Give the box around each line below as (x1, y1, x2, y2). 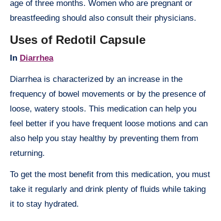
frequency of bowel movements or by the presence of (10, 89, 206, 99)
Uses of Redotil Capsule (10, 33, 146, 47)
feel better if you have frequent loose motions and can (10, 118, 208, 128)
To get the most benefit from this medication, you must (10, 169, 210, 179)
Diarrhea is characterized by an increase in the (10, 74, 183, 84)
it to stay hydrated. (10, 199, 79, 209)
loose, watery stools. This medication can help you (10, 104, 196, 113)
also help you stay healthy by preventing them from (10, 133, 198, 143)
